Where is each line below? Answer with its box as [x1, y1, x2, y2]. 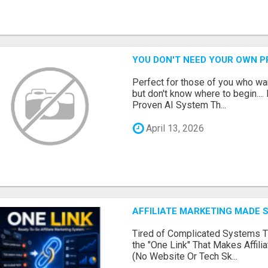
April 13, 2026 [144, 123, 205, 135]
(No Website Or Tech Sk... [132, 250, 238, 262]
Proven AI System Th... [132, 99, 227, 111]
